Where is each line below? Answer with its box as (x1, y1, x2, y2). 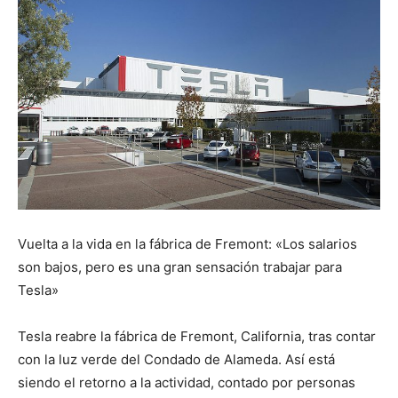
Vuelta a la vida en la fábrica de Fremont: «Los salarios (18, 235, 357, 252)
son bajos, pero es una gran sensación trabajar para (18, 259, 342, 275)
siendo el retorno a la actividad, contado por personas (18, 374, 355, 391)
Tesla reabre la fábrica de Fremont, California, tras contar (18, 328, 376, 345)
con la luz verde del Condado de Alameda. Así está (18, 351, 335, 368)
